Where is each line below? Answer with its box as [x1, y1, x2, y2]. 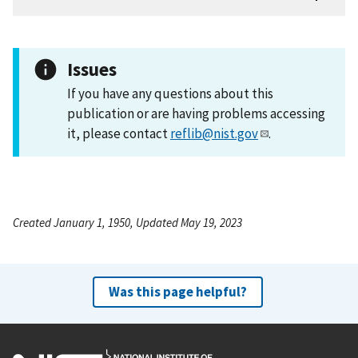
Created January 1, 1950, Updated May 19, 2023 [13, 214, 242, 230]
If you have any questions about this [67, 84, 273, 102]
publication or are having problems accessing [67, 104, 325, 122]
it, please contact [67, 124, 170, 142]
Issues [67, 57, 117, 81]
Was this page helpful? [108, 282, 247, 300]
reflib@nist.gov [170, 124, 258, 142]
